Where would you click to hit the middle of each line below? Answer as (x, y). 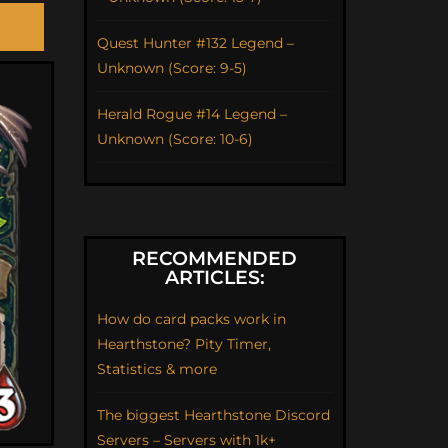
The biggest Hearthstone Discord (213, 414)
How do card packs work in (191, 318)
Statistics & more (156, 368)
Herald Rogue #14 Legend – (191, 113)
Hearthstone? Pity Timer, (183, 343)
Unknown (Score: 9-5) (171, 67)
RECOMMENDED (215, 258)
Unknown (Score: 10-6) (174, 138)
